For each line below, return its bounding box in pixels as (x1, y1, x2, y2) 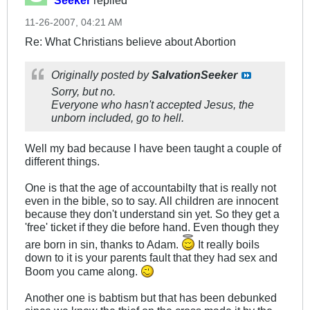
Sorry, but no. (51, 85, 116, 98)
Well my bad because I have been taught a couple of (25, 142, 281, 155)
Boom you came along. (25, 265, 140, 278)
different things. (25, 155, 100, 168)
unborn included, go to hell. (51, 111, 184, 125)
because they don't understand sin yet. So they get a (25, 208, 280, 221)
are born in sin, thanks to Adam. (25, 238, 181, 251)
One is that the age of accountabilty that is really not (25, 181, 276, 194)
